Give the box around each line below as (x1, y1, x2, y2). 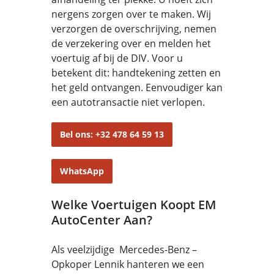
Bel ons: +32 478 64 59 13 (60, 128, 164, 140)
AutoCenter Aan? (51, 212, 152, 228)
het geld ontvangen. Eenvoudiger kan (51, 81, 223, 94)
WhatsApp (60, 165, 104, 177)
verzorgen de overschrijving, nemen (51, 22, 217, 35)
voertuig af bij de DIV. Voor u (51, 51, 183, 65)
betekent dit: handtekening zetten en (51, 66, 221, 80)
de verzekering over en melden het (51, 37, 211, 50)
